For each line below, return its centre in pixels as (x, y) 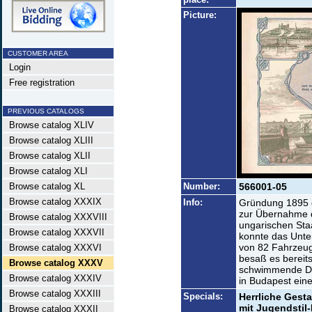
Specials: (203, 296)
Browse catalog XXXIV (53, 278)
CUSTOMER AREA (36, 53)
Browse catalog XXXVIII (55, 217)
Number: (202, 186)
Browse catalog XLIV (49, 125)
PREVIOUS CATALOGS (44, 111)
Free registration (39, 83)
